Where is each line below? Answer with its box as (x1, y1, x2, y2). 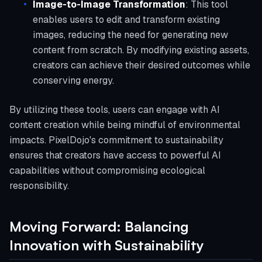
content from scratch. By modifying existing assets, (33, 44, 249, 56)
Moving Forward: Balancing (9, 218, 189, 235)
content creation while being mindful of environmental (9, 119, 240, 131)
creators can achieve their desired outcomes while (33, 59, 250, 71)
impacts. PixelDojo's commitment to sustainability (9, 134, 223, 146)
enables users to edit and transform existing (33, 13, 220, 26)
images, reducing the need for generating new (33, 29, 228, 41)
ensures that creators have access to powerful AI (9, 149, 221, 161)
